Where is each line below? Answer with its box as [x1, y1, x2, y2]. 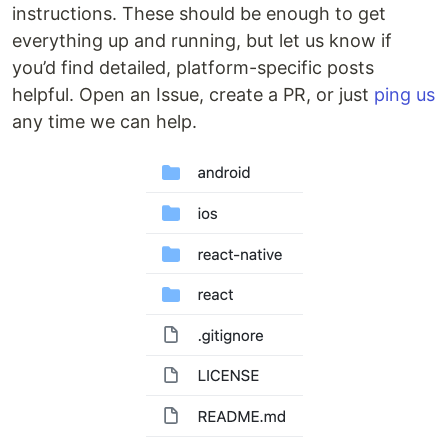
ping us [374, 84, 435, 106]
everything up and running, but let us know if [12, 30, 392, 52]
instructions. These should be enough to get [12, 3, 386, 25]
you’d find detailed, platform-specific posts [12, 57, 374, 79]
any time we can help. [12, 111, 197, 133]
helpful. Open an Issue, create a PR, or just [12, 84, 374, 106]
